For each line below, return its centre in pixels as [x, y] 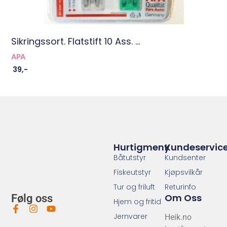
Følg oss [32, 198]
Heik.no [178, 217]
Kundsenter [185, 157]
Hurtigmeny [142, 147]
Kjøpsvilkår [183, 172]
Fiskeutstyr [133, 172]
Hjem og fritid [138, 201]
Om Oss [183, 198]
